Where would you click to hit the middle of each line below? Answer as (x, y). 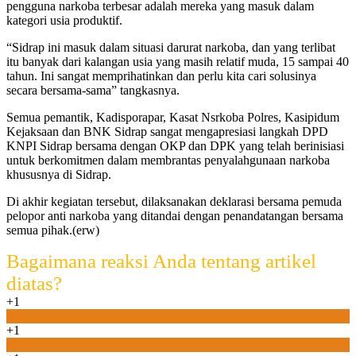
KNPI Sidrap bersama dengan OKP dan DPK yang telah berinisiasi (175, 146)
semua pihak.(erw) (53, 230)
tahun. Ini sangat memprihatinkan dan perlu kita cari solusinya (161, 76)
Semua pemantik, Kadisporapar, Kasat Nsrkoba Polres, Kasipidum (173, 118)
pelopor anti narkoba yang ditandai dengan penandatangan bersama (175, 216)
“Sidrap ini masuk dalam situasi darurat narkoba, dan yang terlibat (171, 48)
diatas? (34, 284)
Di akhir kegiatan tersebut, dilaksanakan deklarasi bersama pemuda (174, 202)
